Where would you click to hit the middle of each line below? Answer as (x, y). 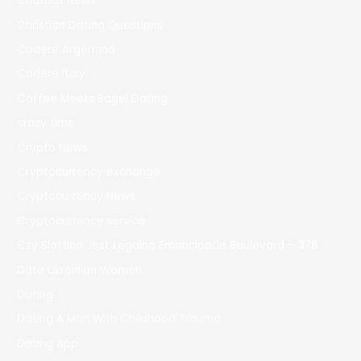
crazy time (46, 123)
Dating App (48, 343)
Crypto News (53, 147)
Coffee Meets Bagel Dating (93, 98)
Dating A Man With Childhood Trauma (119, 319)
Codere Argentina (66, 49)
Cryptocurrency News (77, 197)
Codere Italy (52, 74)
